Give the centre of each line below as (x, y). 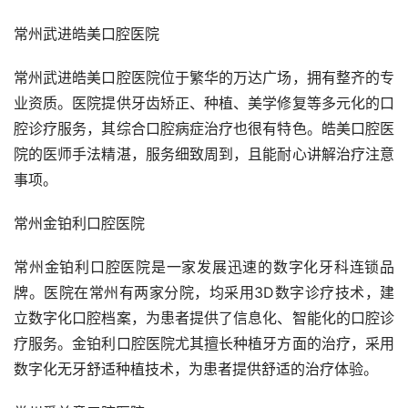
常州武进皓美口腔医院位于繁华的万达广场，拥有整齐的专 (204, 78)
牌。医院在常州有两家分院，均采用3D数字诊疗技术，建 (204, 293)
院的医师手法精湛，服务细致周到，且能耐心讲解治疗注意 (204, 154)
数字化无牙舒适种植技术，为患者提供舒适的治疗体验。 (196, 369)
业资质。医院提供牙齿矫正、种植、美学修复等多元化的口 (204, 103)
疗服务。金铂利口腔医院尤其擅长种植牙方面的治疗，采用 (204, 344)
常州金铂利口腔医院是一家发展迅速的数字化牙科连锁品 (204, 267)
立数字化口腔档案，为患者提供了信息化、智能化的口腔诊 (204, 318)
